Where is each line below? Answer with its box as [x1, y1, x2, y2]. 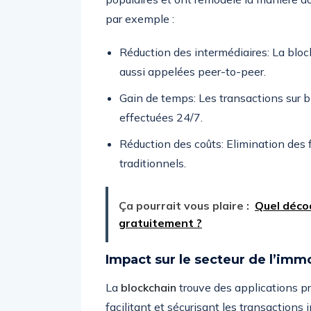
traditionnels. [119, 156, 186, 170]
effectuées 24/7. [119, 110, 203, 124]
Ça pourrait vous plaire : [119, 199, 249, 212]
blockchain [121, 280, 176, 294]
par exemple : [106, 12, 174, 26]
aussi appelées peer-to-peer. [119, 65, 266, 78]
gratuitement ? [119, 216, 202, 230]
